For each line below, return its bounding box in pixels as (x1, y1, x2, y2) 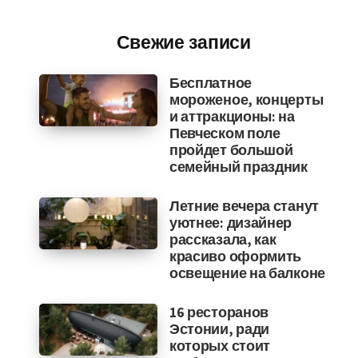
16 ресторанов (169, 303, 269, 321)
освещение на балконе (169, 264, 325, 282)
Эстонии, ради (169, 320, 270, 338)
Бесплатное (169, 74, 252, 92)
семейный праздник (169, 157, 308, 176)
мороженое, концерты (169, 90, 324, 109)
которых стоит (169, 336, 271, 355)
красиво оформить (169, 247, 302, 265)
